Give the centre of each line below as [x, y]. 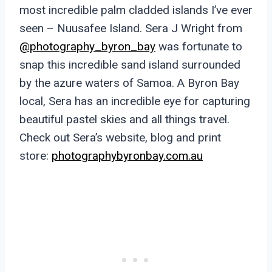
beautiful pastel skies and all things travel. [124, 120]
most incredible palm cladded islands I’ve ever [136, 10]
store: [36, 156]
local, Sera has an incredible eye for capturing [135, 101]
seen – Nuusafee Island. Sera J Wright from [131, 29]
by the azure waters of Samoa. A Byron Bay [129, 83]
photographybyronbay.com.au [127, 156]
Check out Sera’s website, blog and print [120, 138]
